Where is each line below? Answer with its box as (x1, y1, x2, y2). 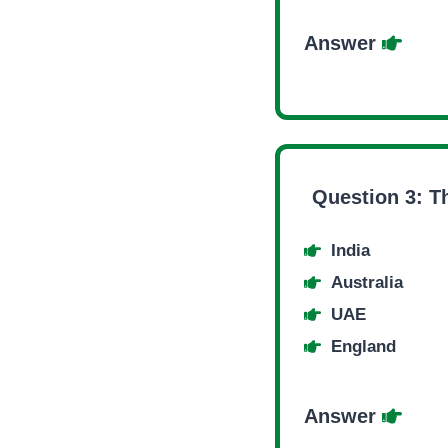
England (331, 337, 396, 356)
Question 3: (312, 186, 429, 208)
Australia (331, 273, 403, 292)
